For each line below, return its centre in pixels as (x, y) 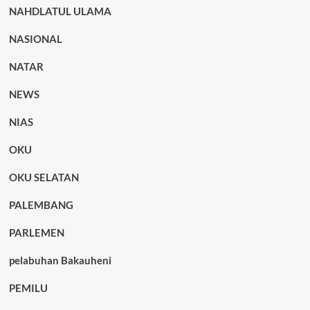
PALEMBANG (41, 205)
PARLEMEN (36, 232)
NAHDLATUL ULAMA (60, 11)
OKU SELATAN (44, 177)
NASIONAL (35, 39)
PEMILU (28, 288)
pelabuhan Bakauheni (60, 260)
